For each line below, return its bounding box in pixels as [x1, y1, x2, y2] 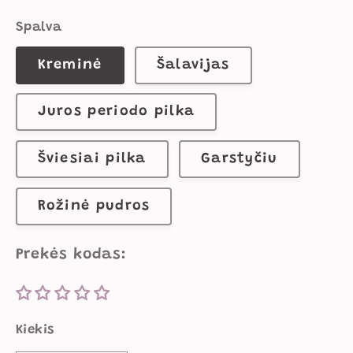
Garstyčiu [200, 152, 278, 167]
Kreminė [37, 58, 102, 72]
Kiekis [15, 323, 54, 336]
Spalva [15, 20, 62, 34]
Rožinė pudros [37, 199, 150, 214]
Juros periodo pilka [37, 105, 195, 120]
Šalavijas [156, 58, 230, 72]
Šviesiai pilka [37, 152, 147, 167]
